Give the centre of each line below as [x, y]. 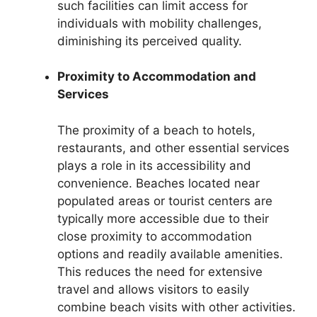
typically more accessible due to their [163, 218]
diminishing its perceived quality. [150, 41]
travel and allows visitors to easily [153, 289]
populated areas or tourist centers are [165, 201]
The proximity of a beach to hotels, [156, 130]
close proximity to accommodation [155, 236]
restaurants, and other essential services [173, 148]
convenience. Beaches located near [158, 183]
